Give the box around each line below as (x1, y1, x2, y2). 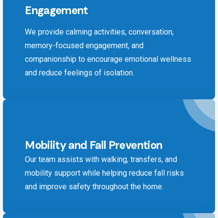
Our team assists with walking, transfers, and (25, 155, 178, 164)
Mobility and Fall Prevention (25, 138, 163, 153)
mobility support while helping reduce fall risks (25, 168, 184, 178)
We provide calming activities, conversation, (25, 27, 174, 37)
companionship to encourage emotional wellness (25, 54, 192, 64)
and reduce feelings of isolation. (25, 68, 135, 78)
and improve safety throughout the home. (25, 182, 164, 192)
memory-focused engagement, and (25, 41, 144, 51)
